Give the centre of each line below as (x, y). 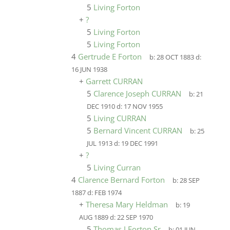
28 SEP (190, 180)
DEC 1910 (101, 107)
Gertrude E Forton (110, 56)
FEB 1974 (108, 193)
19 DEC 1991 (139, 143)
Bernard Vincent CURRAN (138, 130)
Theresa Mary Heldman (127, 204)
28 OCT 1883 (176, 57)
